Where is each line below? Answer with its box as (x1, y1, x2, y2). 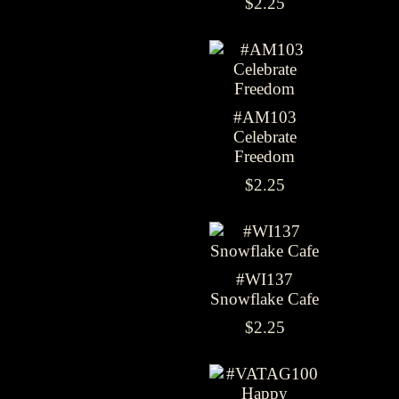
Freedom (234, 147, 295, 166)
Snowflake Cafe (210, 289, 319, 308)
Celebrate (232, 127, 297, 146)
